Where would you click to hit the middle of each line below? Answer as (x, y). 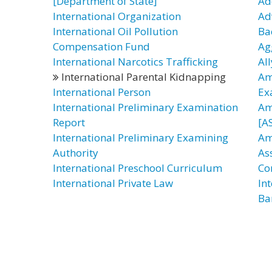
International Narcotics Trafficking (135, 62)
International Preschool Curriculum (138, 168)
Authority (76, 153)
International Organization (117, 16)
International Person (102, 92)
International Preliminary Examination (145, 107)
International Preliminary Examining (141, 138)
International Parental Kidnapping (142, 77)
